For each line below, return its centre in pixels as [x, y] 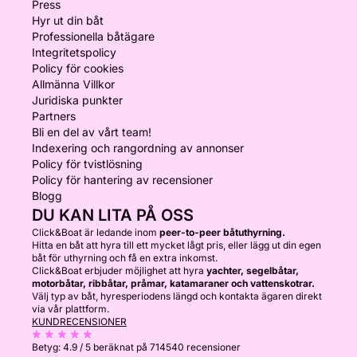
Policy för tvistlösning [87, 164]
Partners [54, 116]
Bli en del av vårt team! [92, 132]
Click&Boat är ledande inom [96, 232]
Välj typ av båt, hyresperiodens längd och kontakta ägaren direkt [177, 296]
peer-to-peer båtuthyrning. [222, 232]
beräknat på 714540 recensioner [167, 347]
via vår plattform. [71, 309]
